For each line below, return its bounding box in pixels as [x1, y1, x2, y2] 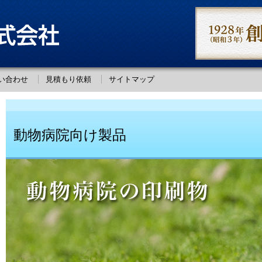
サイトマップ [108, 75, 154, 84]
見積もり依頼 [45, 75, 91, 84]
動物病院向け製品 [13, 127, 126, 143]
